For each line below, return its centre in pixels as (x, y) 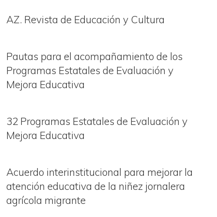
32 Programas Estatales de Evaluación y (97, 121)
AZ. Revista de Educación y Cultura (85, 19)
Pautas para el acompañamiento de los (94, 56)
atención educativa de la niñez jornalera (96, 186)
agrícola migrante (46, 200)
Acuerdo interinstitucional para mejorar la (100, 172)
